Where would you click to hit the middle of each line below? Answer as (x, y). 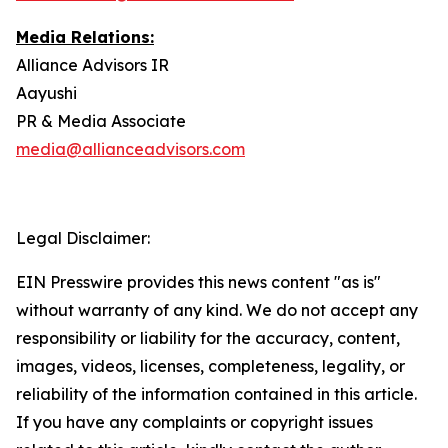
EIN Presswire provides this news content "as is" (198, 282)
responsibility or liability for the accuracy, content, (208, 338)
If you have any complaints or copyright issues (194, 422)
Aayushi (46, 93)
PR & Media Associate (101, 121)
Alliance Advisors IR (92, 65)
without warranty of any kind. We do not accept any (217, 310)
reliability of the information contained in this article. (216, 394)
